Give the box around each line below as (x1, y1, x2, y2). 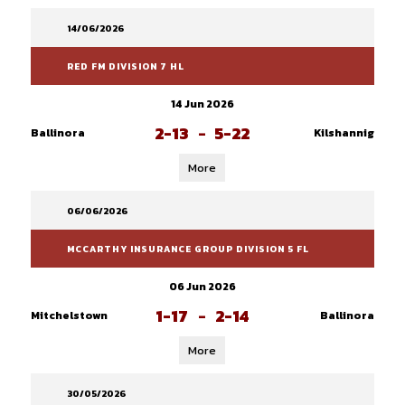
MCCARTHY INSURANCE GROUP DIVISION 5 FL (66, 242, 309, 256)
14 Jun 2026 (170, 96, 234, 112)
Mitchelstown (30, 307, 108, 324)
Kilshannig (313, 125, 374, 141)
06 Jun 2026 (168, 278, 236, 295)
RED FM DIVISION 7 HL (66, 60, 184, 73)
